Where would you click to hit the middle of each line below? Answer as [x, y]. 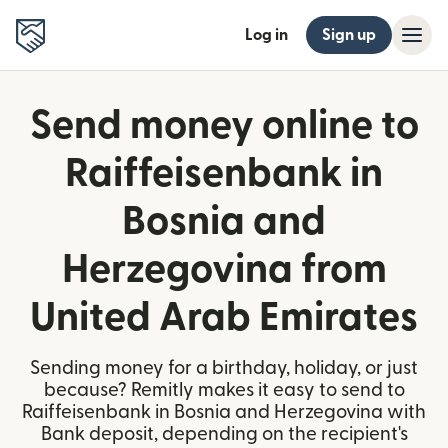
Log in [266, 35]
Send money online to [224, 126]
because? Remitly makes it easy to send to [224, 390]
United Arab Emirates [224, 318]
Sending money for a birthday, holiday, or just [224, 368]
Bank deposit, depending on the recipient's [224, 434]
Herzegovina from [224, 270]
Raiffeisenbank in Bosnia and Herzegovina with [224, 412]
